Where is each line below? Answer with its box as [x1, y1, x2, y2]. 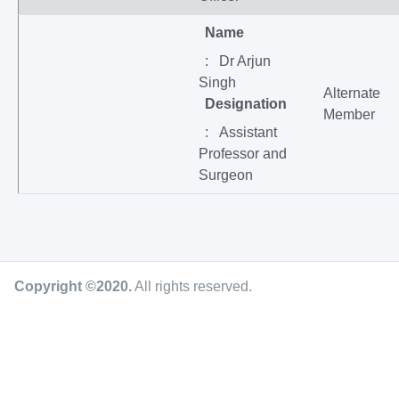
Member [323, 107, 375, 122]
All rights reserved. [132, 279, 252, 294]
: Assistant [205, 125, 277, 140]
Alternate [323, 85, 380, 101]
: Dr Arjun [205, 53, 271, 69]
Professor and [198, 146, 287, 161]
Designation [205, 96, 287, 111]
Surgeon [198, 167, 253, 183]
